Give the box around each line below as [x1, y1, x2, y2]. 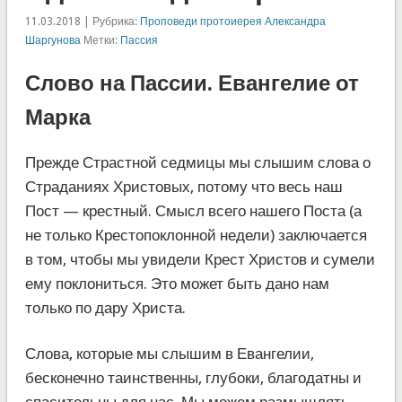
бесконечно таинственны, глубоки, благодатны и [24, 368, 362, 387]
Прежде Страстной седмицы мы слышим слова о [24, 153, 371, 171]
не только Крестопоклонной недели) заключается [24, 225, 367, 244]
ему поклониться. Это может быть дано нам [24, 274, 329, 293]
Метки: [80, 33, 120, 47]
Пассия [119, 33, 158, 47]
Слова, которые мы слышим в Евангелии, [24, 344, 314, 363]
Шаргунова [24, 33, 81, 47]
